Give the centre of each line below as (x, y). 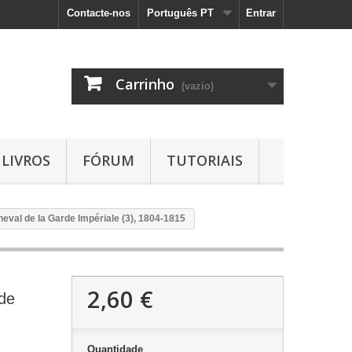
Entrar (261, 13)
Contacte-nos (99, 13)
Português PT (180, 13)
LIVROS (26, 160)
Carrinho (145, 84)
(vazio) (198, 86)
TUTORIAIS (205, 160)
